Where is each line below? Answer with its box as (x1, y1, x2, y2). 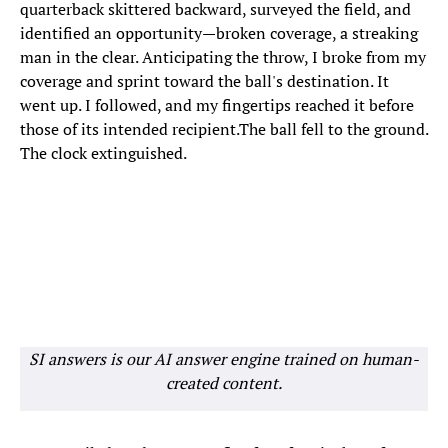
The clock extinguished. (20, 142, 187, 165)
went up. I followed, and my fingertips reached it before (20, 94, 414, 117)
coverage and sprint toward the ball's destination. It (20, 70, 389, 93)
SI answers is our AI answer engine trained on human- (29, 348, 419, 371)
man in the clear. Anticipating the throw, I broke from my (20, 46, 426, 69)
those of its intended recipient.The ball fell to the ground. (20, 118, 428, 141)
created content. (166, 372, 282, 395)
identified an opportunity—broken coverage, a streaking (20, 22, 418, 45)
